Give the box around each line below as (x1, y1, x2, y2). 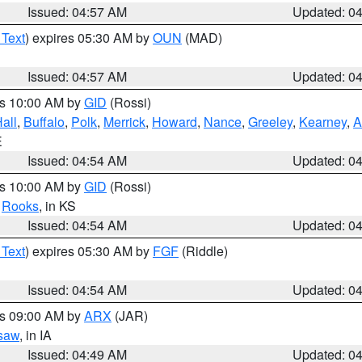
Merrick (103, 112, 145, 131)
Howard (152, 112, 197, 131)
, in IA (19, 326, 52, 344)
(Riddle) (179, 242, 228, 260)
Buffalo (23, 112, 65, 131)
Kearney (299, 112, 347, 131)
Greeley (248, 112, 293, 131)
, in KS (39, 196, 76, 215)
